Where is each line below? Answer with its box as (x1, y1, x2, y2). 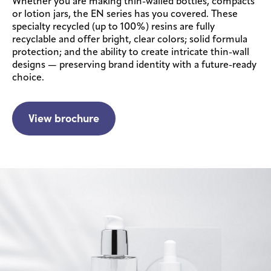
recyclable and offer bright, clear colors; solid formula (12, 34, 247, 45)
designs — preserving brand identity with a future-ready (12, 60, 256, 70)
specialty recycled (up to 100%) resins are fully (12, 22, 215, 32)
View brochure (28, 111, 99, 125)
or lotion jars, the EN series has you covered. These (12, 9, 238, 19)
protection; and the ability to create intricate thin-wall (12, 47, 249, 57)
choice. (12, 73, 44, 83)
